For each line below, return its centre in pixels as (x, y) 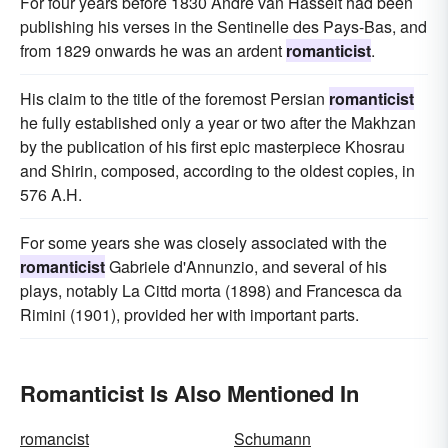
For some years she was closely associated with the (203, 242)
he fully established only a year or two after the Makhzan (218, 122)
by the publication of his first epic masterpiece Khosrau (212, 146)
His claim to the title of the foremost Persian (174, 98)
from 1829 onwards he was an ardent (153, 50)
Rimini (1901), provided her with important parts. (189, 314)
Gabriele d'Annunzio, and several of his (246, 266)
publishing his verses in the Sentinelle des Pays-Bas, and (223, 26)
